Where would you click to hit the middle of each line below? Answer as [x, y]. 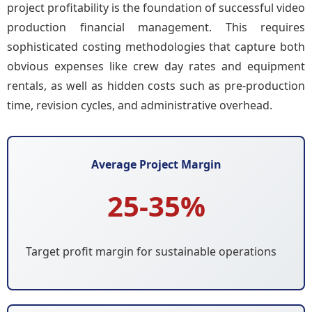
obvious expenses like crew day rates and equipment [156, 66]
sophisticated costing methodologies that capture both [156, 47]
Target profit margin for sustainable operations [151, 251]
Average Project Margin [156, 164]
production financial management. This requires [156, 27]
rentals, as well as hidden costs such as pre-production [156, 86]
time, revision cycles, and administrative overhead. [140, 105]
